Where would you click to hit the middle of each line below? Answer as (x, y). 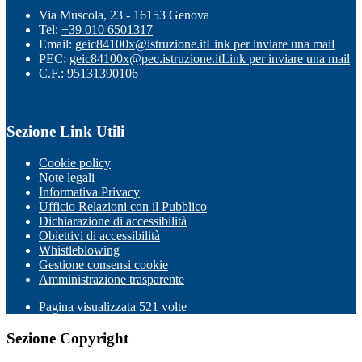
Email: (57, 44)
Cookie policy (75, 162)
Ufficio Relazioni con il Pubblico (123, 206)
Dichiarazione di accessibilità (113, 221)
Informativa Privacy (89, 192)
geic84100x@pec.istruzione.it (145, 58)
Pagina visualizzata (89, 306)
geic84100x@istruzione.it (141, 44)
